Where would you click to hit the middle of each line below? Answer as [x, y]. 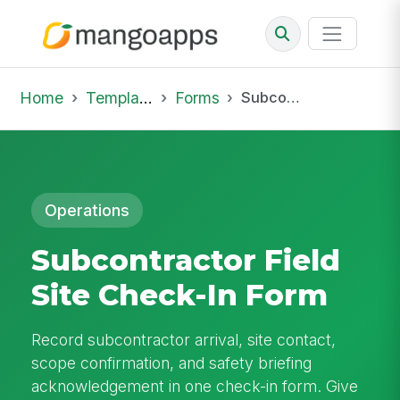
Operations [87, 210]
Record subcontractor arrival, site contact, [184, 339]
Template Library [112, 97]
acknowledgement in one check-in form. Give [195, 386]
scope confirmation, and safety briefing [172, 362]
